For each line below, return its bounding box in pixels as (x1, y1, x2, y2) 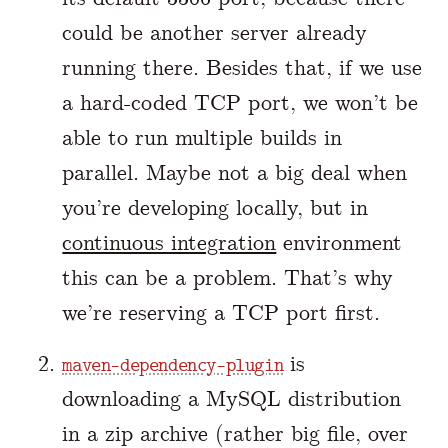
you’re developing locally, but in (62, 193, 369, 221)
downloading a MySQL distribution (62, 385, 402, 413)
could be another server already (62, 18, 368, 46)
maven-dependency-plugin (62, 354, 284, 377)
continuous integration (62, 228, 277, 256)
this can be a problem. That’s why (62, 263, 394, 291)
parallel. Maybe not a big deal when (62, 158, 408, 186)
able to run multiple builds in (62, 123, 343, 151)
